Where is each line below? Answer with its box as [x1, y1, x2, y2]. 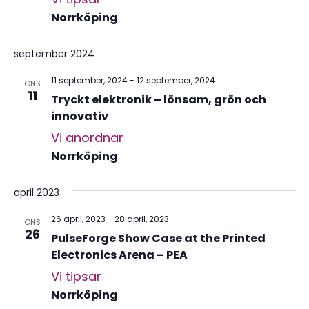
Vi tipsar [50, 268, 101, 286]
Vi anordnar [50, 129, 123, 147]
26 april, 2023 [50, 213, 106, 226]
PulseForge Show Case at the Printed [50, 230, 266, 247]
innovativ [50, 108, 108, 125]
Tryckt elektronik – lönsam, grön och [50, 92, 266, 108]
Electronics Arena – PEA [50, 247, 188, 263]
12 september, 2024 [136, 74, 215, 87]
